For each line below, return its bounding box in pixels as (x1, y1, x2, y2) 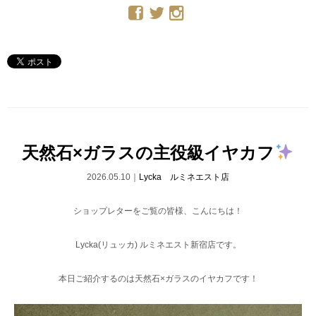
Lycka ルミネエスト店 (139, 172, 229, 183)
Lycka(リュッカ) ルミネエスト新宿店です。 (75, 240, 241, 250)
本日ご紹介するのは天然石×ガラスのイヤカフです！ (58, 274, 258, 284)
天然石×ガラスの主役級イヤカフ (22, 142, 275, 162)
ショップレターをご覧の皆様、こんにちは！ (73, 206, 243, 217)
